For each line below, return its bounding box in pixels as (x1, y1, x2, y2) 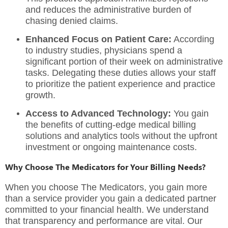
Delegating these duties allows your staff (52, 68, 216, 78)
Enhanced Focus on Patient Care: (25, 34, 172, 45)
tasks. (25, 68, 49, 78)
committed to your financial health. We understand (5, 204, 209, 215)
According (172, 34, 214, 45)
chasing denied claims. (25, 15, 118, 26)
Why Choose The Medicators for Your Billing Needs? (5, 161, 206, 172)
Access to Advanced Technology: (25, 108, 171, 119)
